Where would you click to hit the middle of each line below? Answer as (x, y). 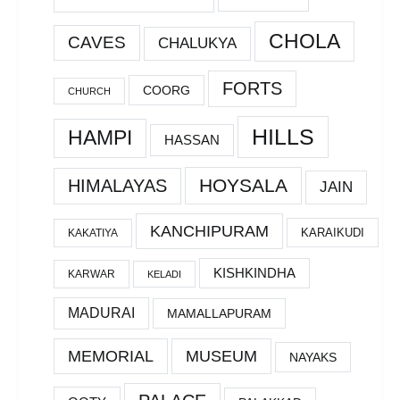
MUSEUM (221, 355)
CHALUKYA (197, 43)
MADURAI (101, 312)
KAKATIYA (93, 233)
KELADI (164, 274)
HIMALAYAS (117, 185)
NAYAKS (313, 357)
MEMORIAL (111, 355)
